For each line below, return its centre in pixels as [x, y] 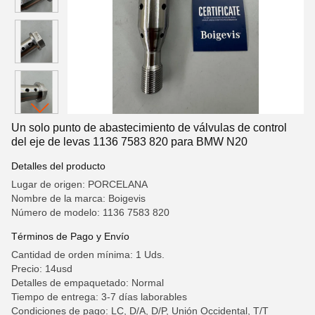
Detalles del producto [58, 166]
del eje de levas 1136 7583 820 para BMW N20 [129, 142]
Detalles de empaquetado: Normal [88, 283]
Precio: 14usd [42, 269]
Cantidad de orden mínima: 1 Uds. [88, 255]
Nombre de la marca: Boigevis [78, 198]
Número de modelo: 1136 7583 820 [90, 212]
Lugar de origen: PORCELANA [79, 184]
